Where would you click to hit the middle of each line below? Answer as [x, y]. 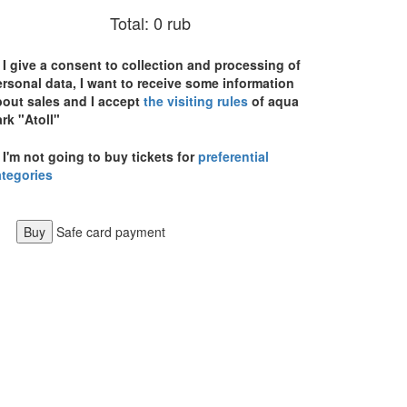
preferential [233, 157]
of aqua [273, 101]
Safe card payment [111, 232]
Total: [130, 23]
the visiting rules [196, 101]
